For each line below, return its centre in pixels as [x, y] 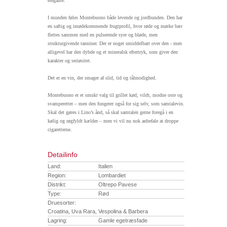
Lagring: [58, 220]
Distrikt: [57, 184]
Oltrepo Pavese [118, 184]
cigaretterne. [61, 130]
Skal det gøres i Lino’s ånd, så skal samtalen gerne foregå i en [110, 112]
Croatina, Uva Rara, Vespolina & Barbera [98, 211]
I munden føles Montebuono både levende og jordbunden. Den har [115, 18]
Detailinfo [63, 155]
